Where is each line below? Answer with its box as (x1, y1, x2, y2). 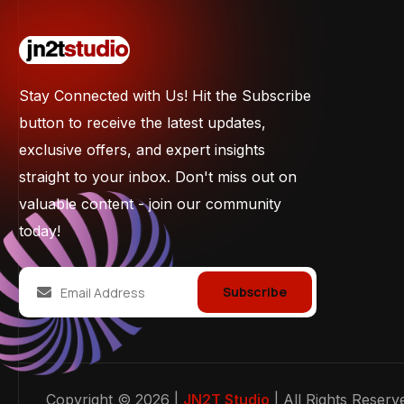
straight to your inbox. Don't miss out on (19, 168, 297, 187)
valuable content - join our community (19, 195, 281, 214)
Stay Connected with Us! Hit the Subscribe (19, 87, 311, 106)
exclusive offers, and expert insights (19, 141, 265, 160)
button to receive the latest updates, (19, 114, 266, 133)
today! (19, 222, 60, 241)
